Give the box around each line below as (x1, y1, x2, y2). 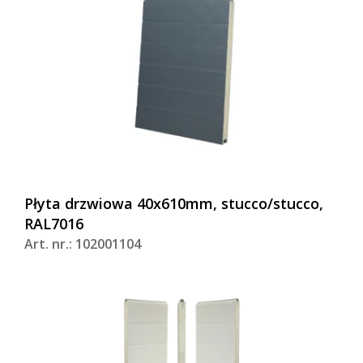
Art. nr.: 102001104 (24, 235, 141, 254)
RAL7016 (24, 214, 83, 234)
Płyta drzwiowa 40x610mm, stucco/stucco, (24, 194, 323, 214)
